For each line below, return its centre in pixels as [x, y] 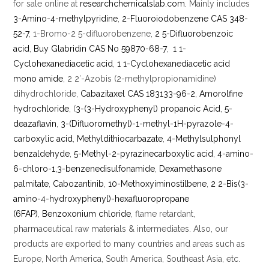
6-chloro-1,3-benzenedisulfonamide [84, 168]
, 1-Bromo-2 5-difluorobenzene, [92, 33]
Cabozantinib [79, 183]
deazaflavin [35, 123]
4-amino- [236, 153]
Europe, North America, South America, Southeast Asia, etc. [127, 258]
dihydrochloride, [47, 93]
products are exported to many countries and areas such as [129, 243]
